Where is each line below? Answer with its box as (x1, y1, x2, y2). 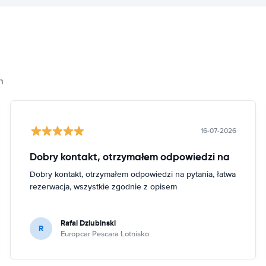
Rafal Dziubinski (61, 217, 116, 229)
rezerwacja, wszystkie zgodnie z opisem (30, 181, 178, 192)
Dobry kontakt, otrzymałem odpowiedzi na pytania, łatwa (30, 169, 236, 179)
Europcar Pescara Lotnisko (61, 229, 150, 239)
